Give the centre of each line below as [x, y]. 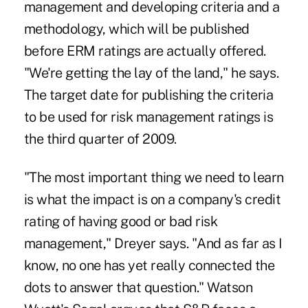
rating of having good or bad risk [121, 222]
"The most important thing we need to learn [154, 178]
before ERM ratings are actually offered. [145, 51]
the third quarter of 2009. [100, 139]
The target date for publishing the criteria [148, 95]
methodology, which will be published [136, 29]
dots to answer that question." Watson [138, 288]
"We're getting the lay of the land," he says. [151, 73]
